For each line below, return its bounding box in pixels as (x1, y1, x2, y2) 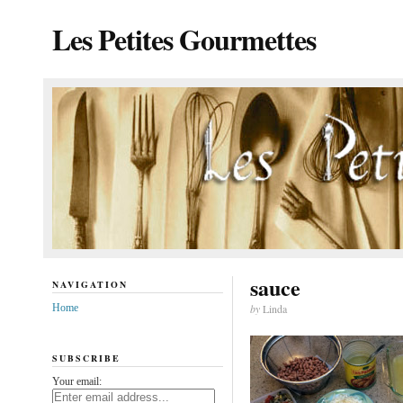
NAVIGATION (51, 278, 128, 291)
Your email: (51, 374, 102, 388)
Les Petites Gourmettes (51, 18, 316, 60)
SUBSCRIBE (51, 351, 121, 364)
